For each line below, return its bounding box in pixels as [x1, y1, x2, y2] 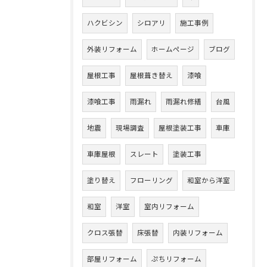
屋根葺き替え [130, 72, 173, 80]
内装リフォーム [173, 229, 223, 237]
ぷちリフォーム [151, 255, 201, 263]
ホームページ [151, 45, 194, 54]
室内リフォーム [144, 203, 194, 211]
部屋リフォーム [87, 255, 137, 263]
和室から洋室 [187, 176, 230, 185]
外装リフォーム [87, 45, 137, 54]
